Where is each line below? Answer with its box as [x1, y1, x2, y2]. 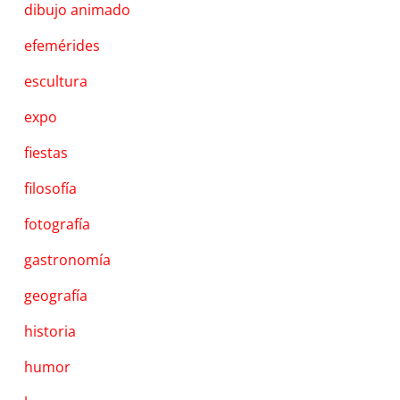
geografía [24, 285, 88, 305]
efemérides [24, 35, 101, 55]
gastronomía [24, 249, 112, 270]
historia [24, 321, 77, 341]
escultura [24, 71, 88, 91]
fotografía [24, 213, 91, 234]
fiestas [24, 142, 69, 162]
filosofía [24, 178, 78, 198]
